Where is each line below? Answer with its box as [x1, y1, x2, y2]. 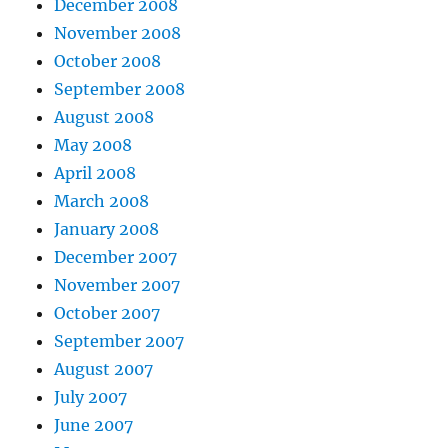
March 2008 [54, 191, 150, 212]
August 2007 [54, 359, 154, 380]
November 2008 [54, 23, 182, 44]
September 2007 [54, 331, 185, 352]
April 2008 [54, 163, 137, 184]
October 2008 [54, 51, 162, 72]
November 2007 [54, 275, 181, 296]
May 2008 [54, 135, 133, 156]
